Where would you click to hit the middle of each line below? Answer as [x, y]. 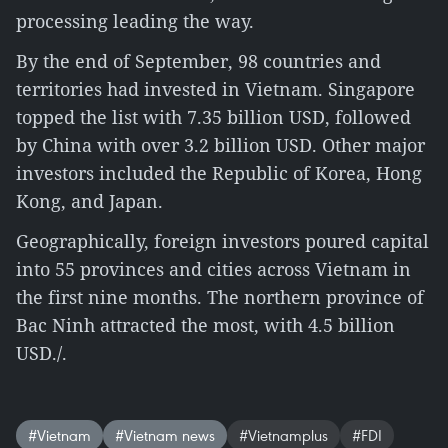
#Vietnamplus [283, 435]
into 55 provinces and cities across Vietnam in [213, 269]
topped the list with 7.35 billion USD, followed [213, 117]
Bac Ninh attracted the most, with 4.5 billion [205, 325]
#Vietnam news [165, 435]
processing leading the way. [135, 21]
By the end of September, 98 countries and [198, 61]
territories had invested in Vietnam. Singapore [215, 89]
